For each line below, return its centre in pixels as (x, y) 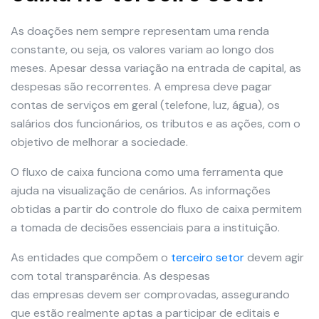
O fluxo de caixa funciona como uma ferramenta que (147, 172)
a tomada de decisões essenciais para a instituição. (145, 228)
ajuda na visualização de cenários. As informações (141, 191)
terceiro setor (208, 258)
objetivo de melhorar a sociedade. (99, 142)
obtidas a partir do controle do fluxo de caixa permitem (156, 209)
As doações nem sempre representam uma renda (140, 31)
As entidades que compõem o (91, 258)
